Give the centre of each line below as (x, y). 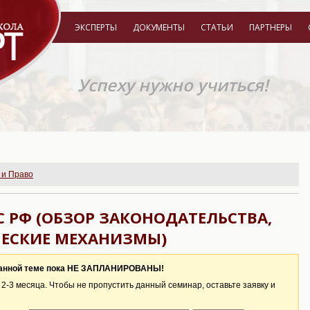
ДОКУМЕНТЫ (159, 27)
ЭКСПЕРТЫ (96, 27)
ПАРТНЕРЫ (271, 27)
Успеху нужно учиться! (173, 85)
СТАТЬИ (217, 27)
